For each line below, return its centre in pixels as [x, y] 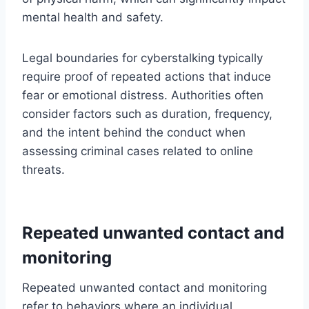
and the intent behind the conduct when [134, 132]
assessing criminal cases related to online [138, 151]
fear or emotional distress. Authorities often [143, 95]
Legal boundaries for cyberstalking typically [142, 58]
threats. [43, 169]
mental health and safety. [93, 17]
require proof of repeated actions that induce [147, 76]
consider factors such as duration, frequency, [147, 113]
